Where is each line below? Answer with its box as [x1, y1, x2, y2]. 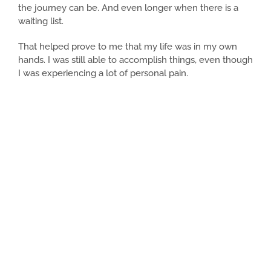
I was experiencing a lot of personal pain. [18, 68, 188, 79]
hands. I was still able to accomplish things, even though [18, 54, 253, 66]
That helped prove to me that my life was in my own [18, 41, 237, 53]
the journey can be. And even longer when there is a [18, 2, 238, 14]
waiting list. [18, 16, 64, 27]
